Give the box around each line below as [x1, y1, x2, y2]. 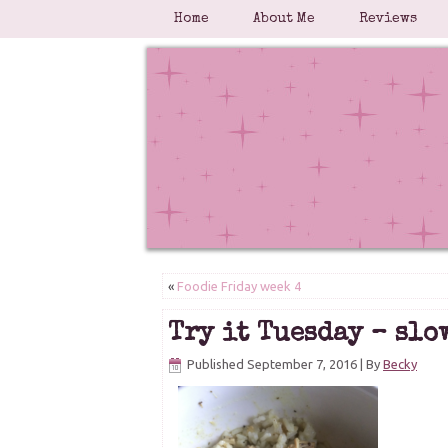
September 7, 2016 [247, 357, 357, 371]
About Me [253, 12, 315, 26]
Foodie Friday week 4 [177, 279, 301, 293]
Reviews [359, 12, 417, 26]
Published [187, 357, 244, 371]
